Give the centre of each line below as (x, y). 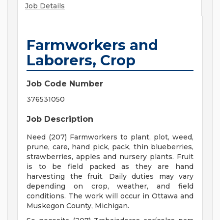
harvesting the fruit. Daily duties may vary (110, 177)
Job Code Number (65, 84)
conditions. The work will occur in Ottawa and (110, 196)
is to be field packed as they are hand (110, 167)
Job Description (60, 119)
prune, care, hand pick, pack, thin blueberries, (110, 147)
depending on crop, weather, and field (110, 186)
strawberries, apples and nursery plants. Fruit (110, 157)
